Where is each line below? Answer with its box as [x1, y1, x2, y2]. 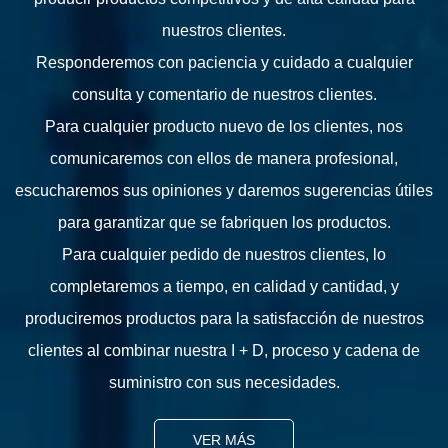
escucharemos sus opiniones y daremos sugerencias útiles [15, 182, 433, 200]
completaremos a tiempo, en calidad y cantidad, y [49, 278, 399, 296]
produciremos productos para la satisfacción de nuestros [24, 310, 424, 328]
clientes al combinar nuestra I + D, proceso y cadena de [28, 342, 420, 360]
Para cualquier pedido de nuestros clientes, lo [62, 246, 386, 264]
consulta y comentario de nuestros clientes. [71, 86, 377, 104]
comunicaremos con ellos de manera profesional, [50, 150, 398, 168]
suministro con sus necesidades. [108, 374, 340, 392]
